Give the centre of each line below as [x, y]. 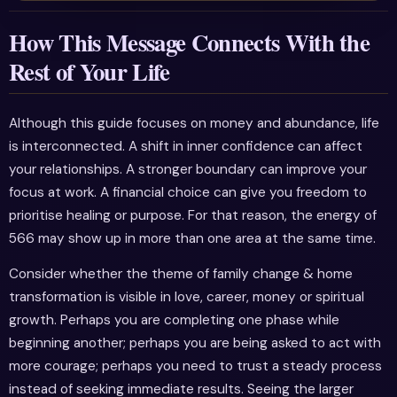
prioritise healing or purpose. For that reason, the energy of [193, 216]
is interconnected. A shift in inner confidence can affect [186, 147]
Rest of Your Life [90, 72]
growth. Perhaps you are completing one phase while [174, 319]
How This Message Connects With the [190, 43]
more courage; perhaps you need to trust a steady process [195, 366]
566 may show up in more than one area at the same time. [192, 239]
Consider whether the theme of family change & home [181, 273]
